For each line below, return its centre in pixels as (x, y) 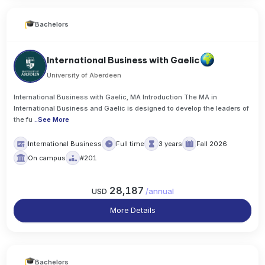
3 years (171, 143)
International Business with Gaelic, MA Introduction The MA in (116, 97)
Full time (130, 143)
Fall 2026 (212, 143)
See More (54, 119)
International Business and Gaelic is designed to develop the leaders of (132, 108)
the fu (23, 119)
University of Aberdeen (84, 75)
